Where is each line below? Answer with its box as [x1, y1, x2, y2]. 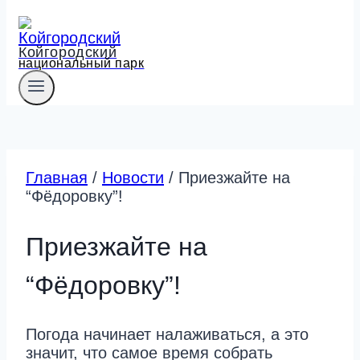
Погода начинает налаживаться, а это [26, 325, 309, 344]
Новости [102, 169, 164, 187]
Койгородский [18, 44, 117, 60]
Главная [26, 169, 88, 187]
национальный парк [18, 56, 145, 70]
